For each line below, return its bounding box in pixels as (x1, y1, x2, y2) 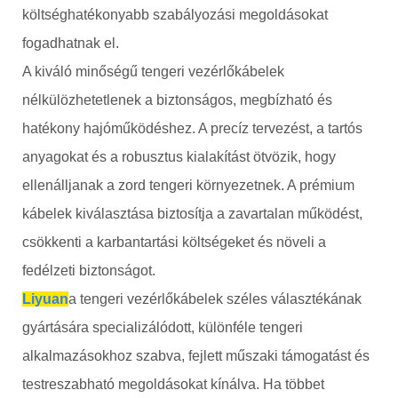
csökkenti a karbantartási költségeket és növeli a (22, 234, 326, 250)
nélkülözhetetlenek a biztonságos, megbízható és (22, 92, 332, 107)
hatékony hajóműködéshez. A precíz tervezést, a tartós (22, 120, 362, 136)
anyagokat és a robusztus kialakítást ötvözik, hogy (22, 148, 336, 164)
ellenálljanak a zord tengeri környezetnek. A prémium (22, 177, 354, 193)
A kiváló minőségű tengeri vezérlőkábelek (22, 63, 284, 79)
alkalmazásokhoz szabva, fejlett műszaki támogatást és (22, 347, 370, 363)
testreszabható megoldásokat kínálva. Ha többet (22, 376, 324, 392)
